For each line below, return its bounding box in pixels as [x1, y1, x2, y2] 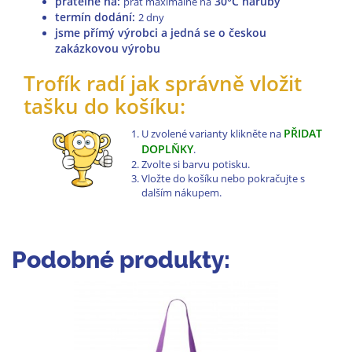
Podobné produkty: [12, 245, 230, 273]
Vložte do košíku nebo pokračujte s [141, 170, 305, 185]
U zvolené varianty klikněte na [141, 126, 284, 141]
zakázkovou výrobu [55, 40, 160, 56]
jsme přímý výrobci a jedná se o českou [55, 24, 266, 40]
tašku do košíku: [24, 91, 185, 120]
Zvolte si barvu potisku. [141, 156, 250, 171]
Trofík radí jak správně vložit [24, 68, 302, 97]
